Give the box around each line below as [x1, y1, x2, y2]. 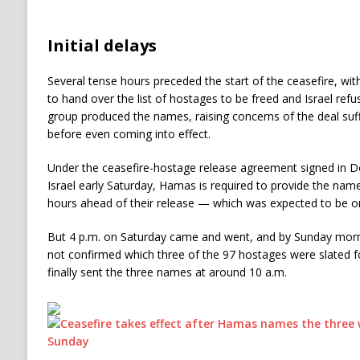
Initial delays [47, 35, 157, 57]
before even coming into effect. [47, 126, 211, 142]
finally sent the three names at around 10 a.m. [47, 264, 287, 280]
